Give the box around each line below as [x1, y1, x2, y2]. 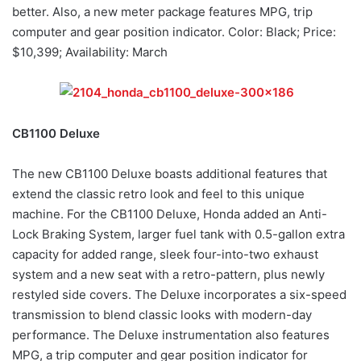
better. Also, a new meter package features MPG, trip [12, 3, 313, 19]
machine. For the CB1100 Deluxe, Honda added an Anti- [12, 205, 327, 222]
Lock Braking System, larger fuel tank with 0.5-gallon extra [12, 226, 345, 242]
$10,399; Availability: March [12, 44, 168, 60]
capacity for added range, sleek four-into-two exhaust [12, 246, 318, 262]
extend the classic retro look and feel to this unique [12, 185, 305, 201]
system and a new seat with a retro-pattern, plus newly [12, 266, 325, 282]
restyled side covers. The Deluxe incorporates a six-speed [12, 286, 346, 302]
